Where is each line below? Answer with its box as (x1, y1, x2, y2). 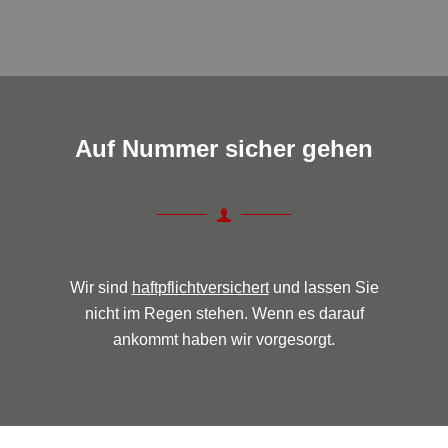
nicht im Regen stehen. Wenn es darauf (84, 304, 364, 322)
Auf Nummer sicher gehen (75, 134, 373, 162)
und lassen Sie (268, 278, 379, 296)
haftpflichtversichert (131, 278, 269, 296)
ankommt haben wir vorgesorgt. (113, 330, 335, 348)
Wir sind (69, 278, 132, 296)
